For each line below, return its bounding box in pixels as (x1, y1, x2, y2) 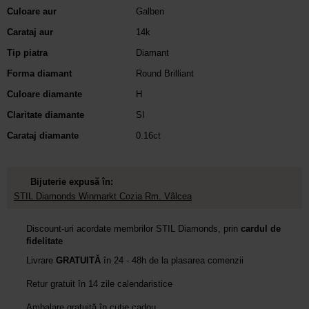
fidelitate (26, 235, 63, 246)
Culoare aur (7, 6, 57, 17)
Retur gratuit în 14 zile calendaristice (26, 278, 172, 289)
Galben (135, 6, 164, 17)
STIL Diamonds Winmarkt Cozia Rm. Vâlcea (14, 190, 192, 201)
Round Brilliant (135, 68, 194, 79)
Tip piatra (7, 47, 48, 58)
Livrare (26, 255, 56, 266)
